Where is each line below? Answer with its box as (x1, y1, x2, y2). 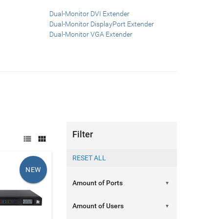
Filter (72, 129, 93, 139)
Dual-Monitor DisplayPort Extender (49, 20, 154, 28)
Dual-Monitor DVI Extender (49, 10, 130, 18)
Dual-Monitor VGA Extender (49, 30, 133, 38)
